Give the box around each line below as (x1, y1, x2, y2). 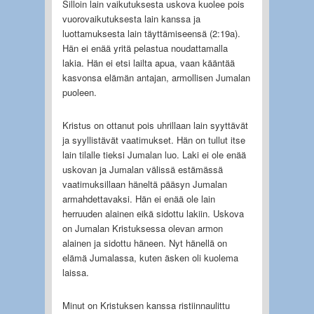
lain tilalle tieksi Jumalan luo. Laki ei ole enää (62, 147, 246, 161)
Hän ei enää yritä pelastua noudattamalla (62, 41, 228, 55)
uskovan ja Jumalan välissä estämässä (62, 162, 223, 176)
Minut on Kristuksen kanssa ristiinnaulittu (62, 298, 230, 312)
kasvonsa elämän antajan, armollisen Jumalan (62, 70, 250, 84)
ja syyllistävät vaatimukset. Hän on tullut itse (62, 132, 245, 146)
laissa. (62, 265, 89, 279)
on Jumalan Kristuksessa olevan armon (62, 221, 223, 235)
